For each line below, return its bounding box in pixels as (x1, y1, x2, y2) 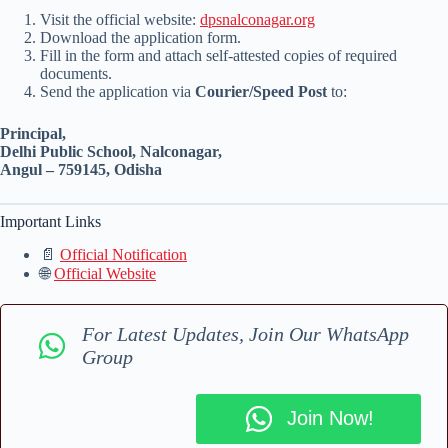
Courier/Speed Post (195, 83, 327, 101)
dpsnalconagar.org (200, 11, 315, 29)
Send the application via (40, 83, 195, 101)
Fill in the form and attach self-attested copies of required (40, 47, 397, 65)
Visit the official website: (40, 11, 200, 29)
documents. (40, 65, 112, 83)
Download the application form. (40, 29, 241, 47)
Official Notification (60, 245, 187, 263)
